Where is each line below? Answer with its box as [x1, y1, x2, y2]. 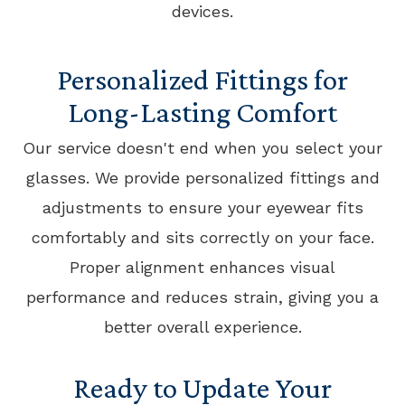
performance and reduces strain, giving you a [26, 287, 379, 306]
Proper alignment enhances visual [70, 258, 335, 277]
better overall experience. [103, 317, 302, 336]
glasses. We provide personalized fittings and [25, 168, 380, 187]
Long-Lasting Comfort [68, 95, 337, 128]
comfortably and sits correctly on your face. [31, 228, 374, 247]
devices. [172, 2, 233, 21]
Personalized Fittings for [57, 62, 348, 96]
